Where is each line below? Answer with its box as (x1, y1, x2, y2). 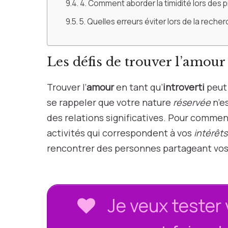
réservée (173, 96, 211, 108)
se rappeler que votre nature (47, 96, 173, 108)
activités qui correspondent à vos (47, 127, 194, 139)
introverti (163, 81, 205, 93)
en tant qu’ (114, 81, 163, 93)
